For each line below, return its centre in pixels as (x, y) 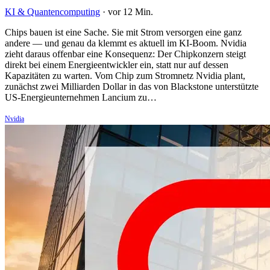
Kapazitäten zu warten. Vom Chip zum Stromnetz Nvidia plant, (125, 76)
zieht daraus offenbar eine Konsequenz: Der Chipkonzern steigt (125, 54)
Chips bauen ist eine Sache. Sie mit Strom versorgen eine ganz (123, 33)
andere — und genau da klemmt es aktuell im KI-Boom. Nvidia (126, 43)
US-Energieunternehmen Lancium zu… (81, 98)
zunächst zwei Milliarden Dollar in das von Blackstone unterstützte (132, 87)
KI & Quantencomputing (52, 12)
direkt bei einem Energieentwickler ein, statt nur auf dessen (117, 65)
